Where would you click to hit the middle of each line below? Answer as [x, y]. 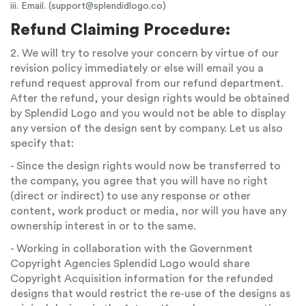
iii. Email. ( [31, 6]
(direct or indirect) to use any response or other [130, 196]
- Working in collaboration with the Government [131, 249]
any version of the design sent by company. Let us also [147, 128]
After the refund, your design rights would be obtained [150, 98]
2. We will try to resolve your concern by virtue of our [144, 53]
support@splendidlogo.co [107, 6]
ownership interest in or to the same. [103, 226]
